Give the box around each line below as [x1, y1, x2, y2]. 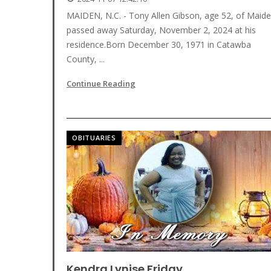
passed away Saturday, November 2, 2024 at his [67, 24, 256, 36]
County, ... [67, 53, 105, 65]
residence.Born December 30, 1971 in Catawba [67, 39, 251, 51]
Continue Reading [67, 78, 135, 90]
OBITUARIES [72, 133, 116, 143]
